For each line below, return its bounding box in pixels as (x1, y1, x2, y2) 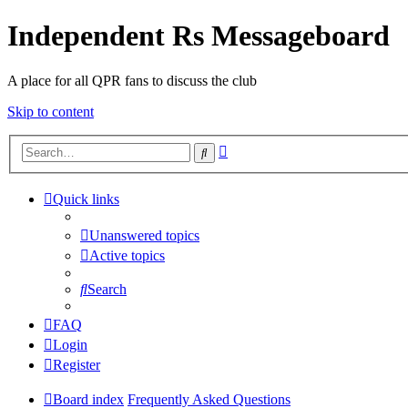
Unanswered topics (89, 228, 199, 244)
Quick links (53, 191, 119, 208)
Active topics (89, 248, 165, 264)
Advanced (227, 140, 286, 157)
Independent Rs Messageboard (7, 19, 390, 53)
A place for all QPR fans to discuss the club (7, 72, 257, 88)
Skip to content (7, 103, 94, 119)
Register (53, 357, 100, 373)
